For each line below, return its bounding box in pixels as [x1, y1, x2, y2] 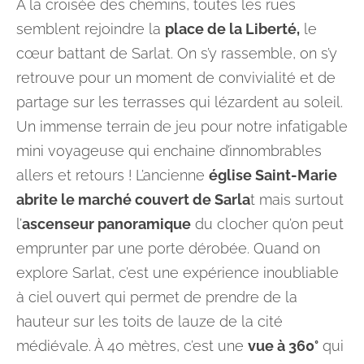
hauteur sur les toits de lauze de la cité [16, 313, 283, 330]
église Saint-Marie [209, 167, 337, 184]
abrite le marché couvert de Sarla [16, 191, 250, 208]
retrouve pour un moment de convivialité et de [16, 69, 336, 86]
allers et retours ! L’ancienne [16, 167, 209, 184]
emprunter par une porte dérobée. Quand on [16, 240, 320, 257]
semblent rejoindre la [16, 20, 165, 37]
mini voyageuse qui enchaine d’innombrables [16, 142, 322, 159]
